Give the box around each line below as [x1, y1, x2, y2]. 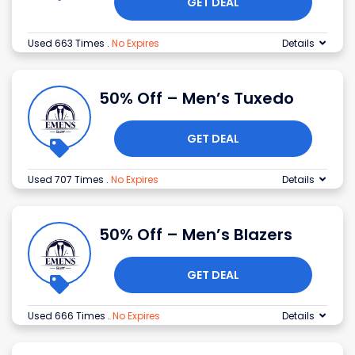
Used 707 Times [28, 173, 106, 187]
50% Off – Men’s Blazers [99, 223, 292, 246]
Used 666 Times [28, 309, 108, 323]
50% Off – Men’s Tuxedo [99, 87, 294, 110]
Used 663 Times [28, 36, 107, 51]
